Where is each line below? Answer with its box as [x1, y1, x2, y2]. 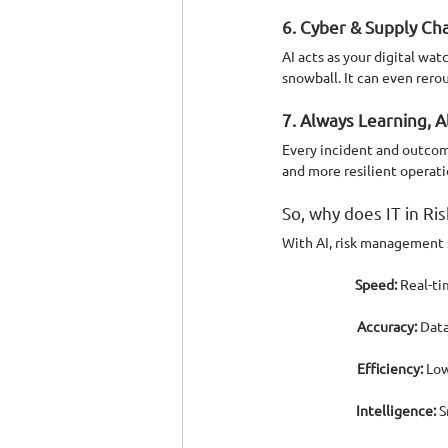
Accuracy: [357, 316, 417, 335]
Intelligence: [356, 400, 436, 419]
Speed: [355, 274, 397, 293]
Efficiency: [357, 358, 423, 377]
